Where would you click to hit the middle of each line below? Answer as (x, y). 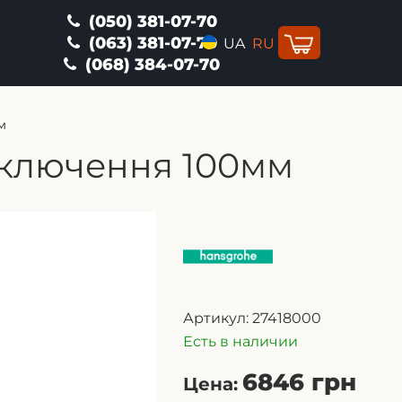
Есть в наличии (241, 342)
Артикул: (216, 319)
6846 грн (300, 383)
